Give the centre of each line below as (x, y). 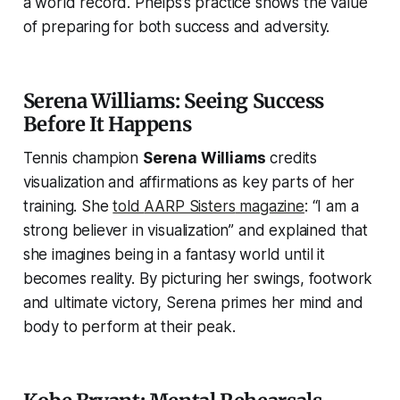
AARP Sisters (190, 206)
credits (292, 158)
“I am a (335, 206)
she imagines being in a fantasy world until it (174, 254)
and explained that (301, 230)
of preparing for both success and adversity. (176, 26)
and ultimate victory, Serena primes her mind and (193, 302)
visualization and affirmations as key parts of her (189, 182)
